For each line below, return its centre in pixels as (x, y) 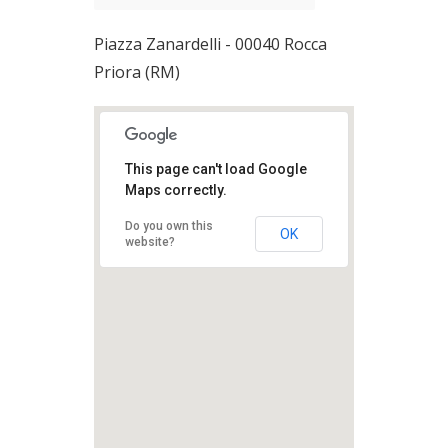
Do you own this (169, 226)
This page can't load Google (216, 169)
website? (150, 242)
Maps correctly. (176, 190)
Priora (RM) (137, 72)
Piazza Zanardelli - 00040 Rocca (210, 44)
